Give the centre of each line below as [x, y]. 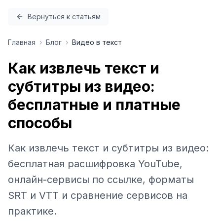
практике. [32, 211]
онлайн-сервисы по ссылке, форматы [101, 180]
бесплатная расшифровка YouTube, [95, 164]
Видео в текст [97, 42]
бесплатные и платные [94, 105]
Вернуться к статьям [64, 17]
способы [40, 123]
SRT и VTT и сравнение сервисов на [98, 195]
